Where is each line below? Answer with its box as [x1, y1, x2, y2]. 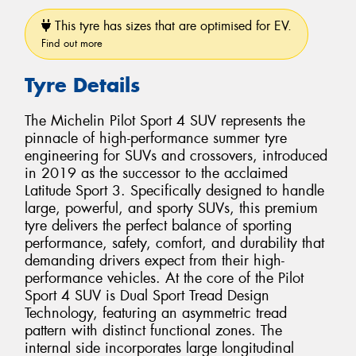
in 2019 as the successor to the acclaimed [25, 163, 288, 183]
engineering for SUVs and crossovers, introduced [25, 145, 327, 165]
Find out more [41, 37, 103, 51]
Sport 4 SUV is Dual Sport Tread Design [25, 285, 269, 305]
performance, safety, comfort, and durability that [25, 233, 324, 253]
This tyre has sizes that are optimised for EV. [51, 17, 292, 35]
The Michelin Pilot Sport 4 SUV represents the [25, 110, 305, 130]
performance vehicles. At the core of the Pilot [25, 268, 304, 288]
